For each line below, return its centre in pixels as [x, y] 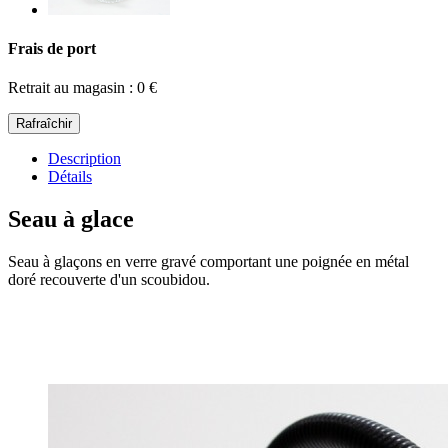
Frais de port [52, 49]
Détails [70, 177]
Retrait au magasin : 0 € [82, 88]
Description [84, 159]
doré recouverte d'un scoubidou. [109, 280]
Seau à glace [71, 219]
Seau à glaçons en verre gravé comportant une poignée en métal [208, 262]
